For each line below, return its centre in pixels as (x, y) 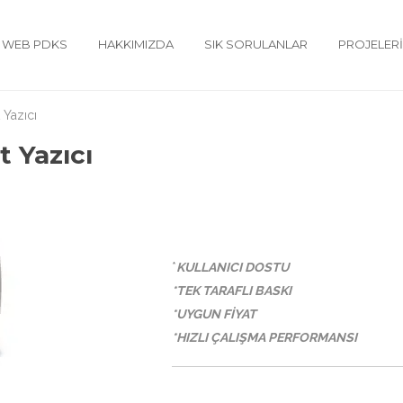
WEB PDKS (35, 44)
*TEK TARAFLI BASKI (232, 291)
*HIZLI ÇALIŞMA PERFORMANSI (264, 338)
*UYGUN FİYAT (214, 314)
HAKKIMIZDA (136, 44)
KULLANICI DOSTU (233, 268)
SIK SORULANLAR (256, 44)
